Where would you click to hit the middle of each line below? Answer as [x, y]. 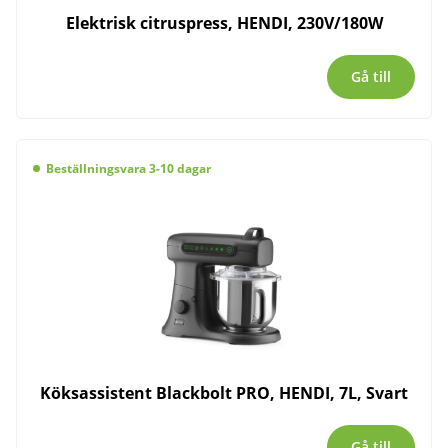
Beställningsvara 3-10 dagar [128, 168]
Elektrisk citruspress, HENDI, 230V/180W [224, 23]
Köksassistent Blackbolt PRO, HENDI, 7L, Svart [224, 393]
